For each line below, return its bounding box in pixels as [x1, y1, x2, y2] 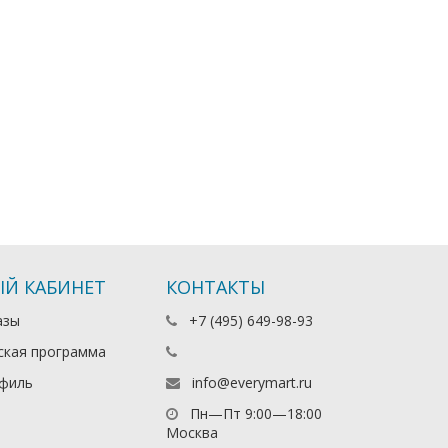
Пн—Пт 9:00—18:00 [186, 404, 323, 423]
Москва [166, 423, 219, 442]
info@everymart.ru [192, 373, 313, 392]
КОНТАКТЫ [166, 275, 266, 299]
